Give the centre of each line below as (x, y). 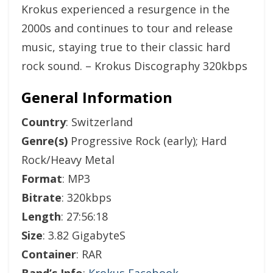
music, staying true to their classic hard (126, 47)
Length (41, 216)
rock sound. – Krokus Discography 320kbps (134, 66)
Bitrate (41, 197)
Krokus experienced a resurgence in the (126, 9)
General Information (97, 97)
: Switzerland (99, 122)
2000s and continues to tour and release (127, 28)
